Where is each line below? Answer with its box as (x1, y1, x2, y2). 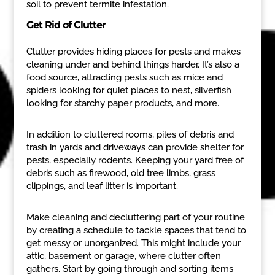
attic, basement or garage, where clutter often (26, 250, 221, 261)
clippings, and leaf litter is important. (26, 180, 178, 192)
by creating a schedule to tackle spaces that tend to (26, 224, 246, 236)
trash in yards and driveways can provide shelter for (26, 141, 244, 153)
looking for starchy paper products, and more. (26, 97, 219, 109)
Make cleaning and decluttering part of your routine (26, 211, 245, 223)
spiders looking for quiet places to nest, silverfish (26, 84, 231, 96)
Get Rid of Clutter (26, 18, 106, 31)
